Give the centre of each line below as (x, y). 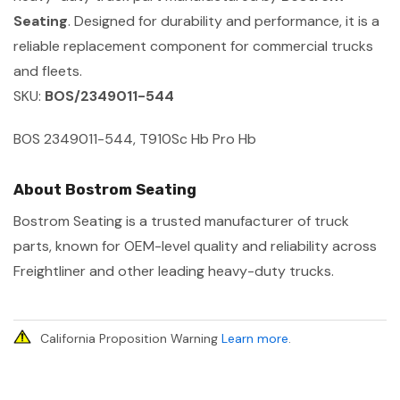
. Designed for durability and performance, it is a (224, 21)
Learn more (255, 338)
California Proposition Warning (131, 338)
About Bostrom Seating (105, 189)
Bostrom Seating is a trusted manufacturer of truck (181, 221)
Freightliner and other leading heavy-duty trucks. (174, 271)
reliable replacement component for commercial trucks (193, 46)
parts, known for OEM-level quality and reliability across (195, 246)
